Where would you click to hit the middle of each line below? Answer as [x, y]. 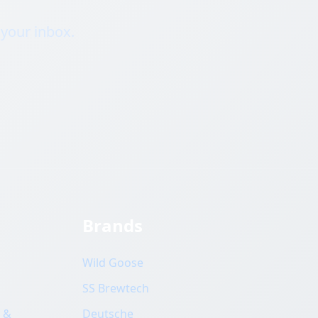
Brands [113, 225]
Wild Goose [113, 263]
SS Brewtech [116, 288]
